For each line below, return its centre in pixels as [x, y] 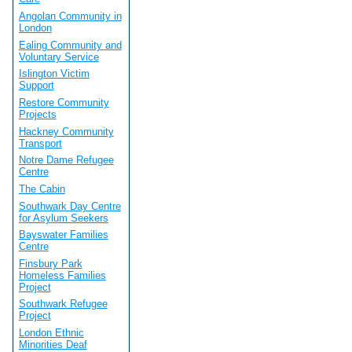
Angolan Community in [70, 16]
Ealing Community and [70, 45]
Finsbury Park [50, 263]
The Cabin [42, 189]
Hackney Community [66, 131]
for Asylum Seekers [63, 218]
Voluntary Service [59, 57]
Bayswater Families [63, 235]
